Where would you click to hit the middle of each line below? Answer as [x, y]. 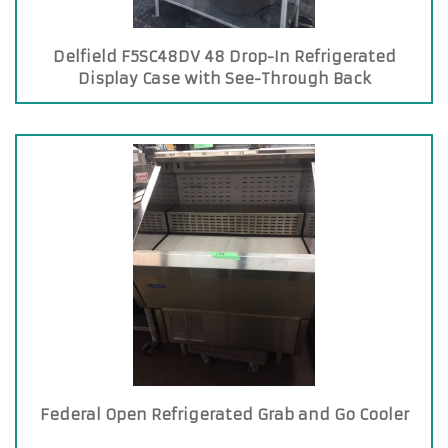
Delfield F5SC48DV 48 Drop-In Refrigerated [224, 56]
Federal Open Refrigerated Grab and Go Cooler [224, 414]
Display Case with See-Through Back [224, 78]
